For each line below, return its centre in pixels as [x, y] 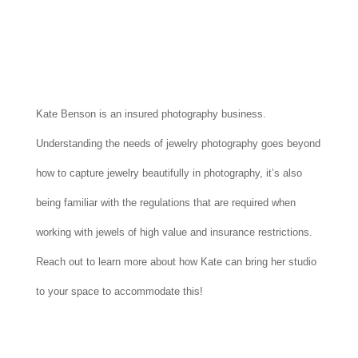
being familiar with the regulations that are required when [165, 202]
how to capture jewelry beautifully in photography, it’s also [169, 173]
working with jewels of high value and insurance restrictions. [174, 232]
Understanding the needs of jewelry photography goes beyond [178, 143]
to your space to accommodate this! [119, 291]
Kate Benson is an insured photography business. [151, 113]
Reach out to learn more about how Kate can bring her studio [176, 261]
